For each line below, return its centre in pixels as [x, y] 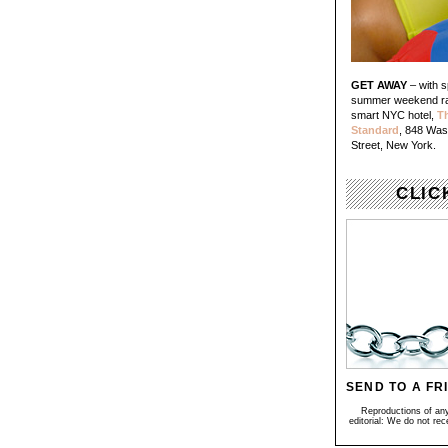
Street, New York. [393, 145]
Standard [375, 130]
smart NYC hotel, [394, 115]
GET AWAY [379, 85]
